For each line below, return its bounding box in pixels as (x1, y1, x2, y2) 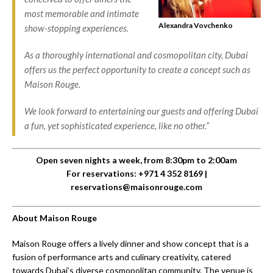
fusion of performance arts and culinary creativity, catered (12, 251, 231, 262)
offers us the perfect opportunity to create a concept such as (24, 63, 250, 75)
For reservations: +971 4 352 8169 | (66, 168, 207, 179)
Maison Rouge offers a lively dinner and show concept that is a (12, 238, 249, 249)
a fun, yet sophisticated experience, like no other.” (24, 119, 209, 131)
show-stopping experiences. (24, 22, 129, 34)
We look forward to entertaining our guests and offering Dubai (24, 105, 258, 116)
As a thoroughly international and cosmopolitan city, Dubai (24, 49, 248, 60)
